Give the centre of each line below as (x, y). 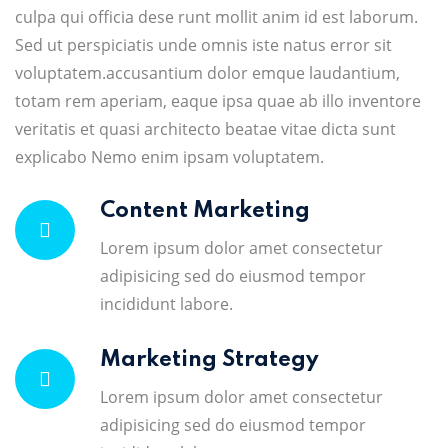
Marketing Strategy (209, 360)
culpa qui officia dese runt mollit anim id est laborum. (216, 17)
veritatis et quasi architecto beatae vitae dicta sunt (205, 129)
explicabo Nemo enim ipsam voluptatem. (169, 157)
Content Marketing (205, 211)
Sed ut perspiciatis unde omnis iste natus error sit (203, 45)
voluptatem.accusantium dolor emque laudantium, (207, 73)
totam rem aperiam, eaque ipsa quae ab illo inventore (218, 101)
